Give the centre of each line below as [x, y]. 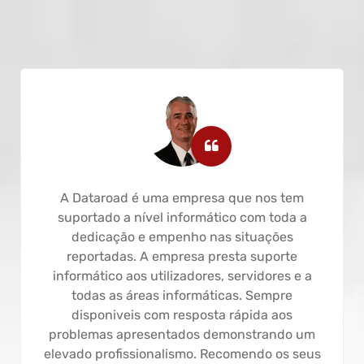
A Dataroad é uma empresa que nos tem [182, 197]
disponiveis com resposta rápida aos [182, 314]
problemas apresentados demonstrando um [182, 334]
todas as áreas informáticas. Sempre [182, 295]
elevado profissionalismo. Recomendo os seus [182, 353]
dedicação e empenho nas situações [182, 236]
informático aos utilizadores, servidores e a [182, 275]
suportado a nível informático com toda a [182, 217]
